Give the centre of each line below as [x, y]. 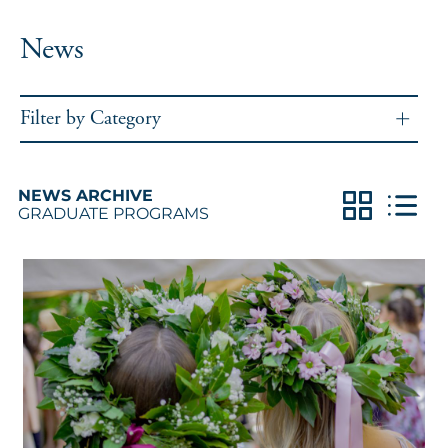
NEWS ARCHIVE [85, 195]
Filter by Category [90, 118]
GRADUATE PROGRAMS [113, 213]
